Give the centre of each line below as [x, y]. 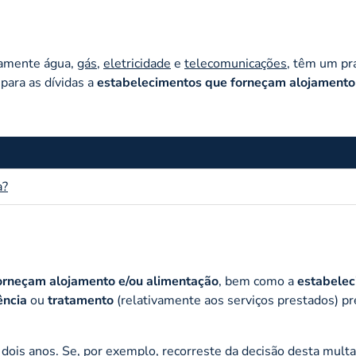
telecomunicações [236, 64]
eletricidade [137, 64]
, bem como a [258, 281]
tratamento [81, 300]
